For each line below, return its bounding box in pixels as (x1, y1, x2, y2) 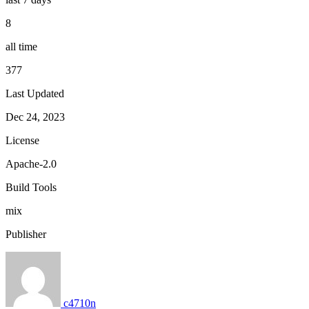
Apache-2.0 (6, 157, 57, 170)
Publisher (6, 228, 46, 240)
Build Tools (6, 181, 57, 193)
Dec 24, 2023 (6, 110, 65, 123)
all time (6, 40, 37, 52)
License (6, 134, 39, 146)
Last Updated (6, 87, 64, 99)
